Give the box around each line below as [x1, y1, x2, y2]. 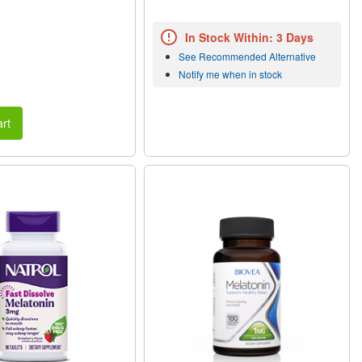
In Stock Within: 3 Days [185, 28, 314, 45]
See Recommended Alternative [179, 48, 317, 63]
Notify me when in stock [179, 66, 283, 81]
